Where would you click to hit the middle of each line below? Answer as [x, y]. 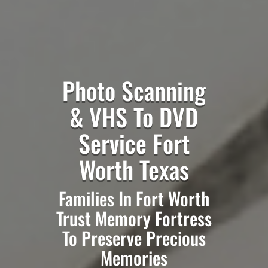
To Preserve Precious [134, 237]
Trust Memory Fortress [134, 218]
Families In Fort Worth [134, 198]
